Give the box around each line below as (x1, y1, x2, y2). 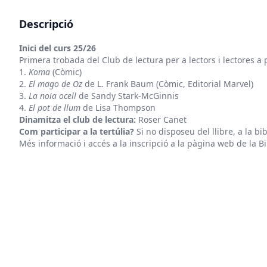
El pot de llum (29, 102, 80, 113)
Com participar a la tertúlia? (19, 126, 134, 137)
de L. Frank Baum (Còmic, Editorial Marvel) (82, 78, 253, 89)
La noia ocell (29, 90, 76, 101)
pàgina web (187, 138, 234, 149)
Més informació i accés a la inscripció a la (19, 138, 187, 149)
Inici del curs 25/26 (19, 42, 96, 54)
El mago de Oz (29, 78, 82, 89)
